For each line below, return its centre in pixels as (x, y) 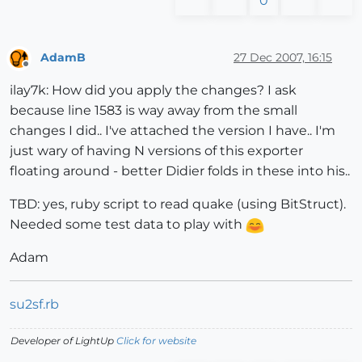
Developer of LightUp (63, 341)
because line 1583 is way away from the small (154, 111)
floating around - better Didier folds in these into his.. (180, 171)
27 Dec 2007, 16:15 (283, 58)
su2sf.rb (34, 305)
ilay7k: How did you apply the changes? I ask (153, 90)
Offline (41, 71)
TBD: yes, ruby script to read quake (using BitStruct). (178, 204)
